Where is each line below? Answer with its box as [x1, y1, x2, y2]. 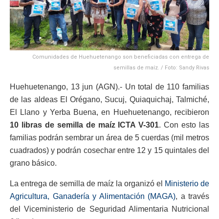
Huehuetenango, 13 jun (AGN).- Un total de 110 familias [10, 82, 209, 91]
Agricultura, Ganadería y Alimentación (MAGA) [10, 192, 175, 200]
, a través [175, 192, 209, 200]
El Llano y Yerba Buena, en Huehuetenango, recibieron [10, 108, 209, 116]
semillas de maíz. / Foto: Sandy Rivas [113, 64, 209, 71]
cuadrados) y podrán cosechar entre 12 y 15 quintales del [10, 146, 209, 154]
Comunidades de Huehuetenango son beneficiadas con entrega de [32, 53, 209, 60]
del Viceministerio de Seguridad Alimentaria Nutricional [10, 204, 209, 213]
